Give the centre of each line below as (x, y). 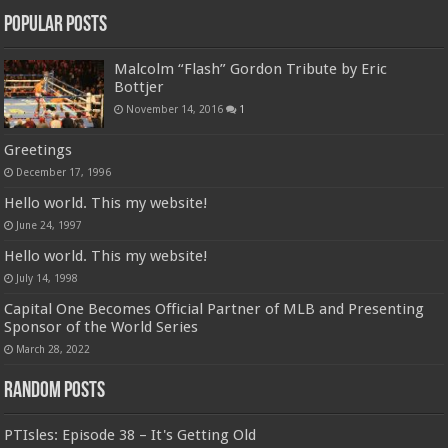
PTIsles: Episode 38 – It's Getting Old (130, 435)
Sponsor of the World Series (101, 327)
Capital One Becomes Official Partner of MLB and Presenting (214, 309)
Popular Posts (56, 25)
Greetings (38, 150)
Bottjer (139, 86)
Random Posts (55, 392)
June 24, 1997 (49, 225)
